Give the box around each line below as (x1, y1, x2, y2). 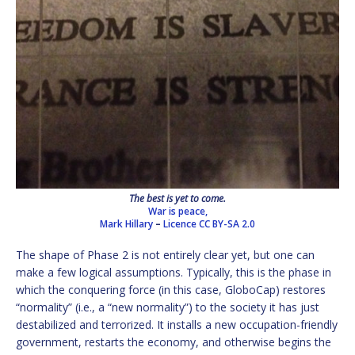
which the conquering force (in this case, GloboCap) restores (16, 281, 326, 297)
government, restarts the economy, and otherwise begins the (16, 334, 331, 349)
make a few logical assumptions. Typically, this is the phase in (16, 264, 331, 280)
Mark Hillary (100, 216, 155, 231)
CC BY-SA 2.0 (199, 216, 255, 231)
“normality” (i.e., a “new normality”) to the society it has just (16, 299, 319, 315)
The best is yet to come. (129, 191, 226, 205)
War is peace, (147, 204, 208, 218)
